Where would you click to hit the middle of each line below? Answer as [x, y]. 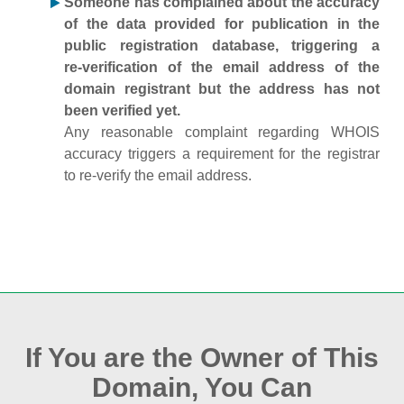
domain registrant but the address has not [222, 89]
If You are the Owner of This [202, 358]
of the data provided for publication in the [222, 24]
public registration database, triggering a [222, 46]
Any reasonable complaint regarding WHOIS [222, 132]
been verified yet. [123, 110]
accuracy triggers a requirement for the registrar [222, 154]
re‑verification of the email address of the [222, 67]
